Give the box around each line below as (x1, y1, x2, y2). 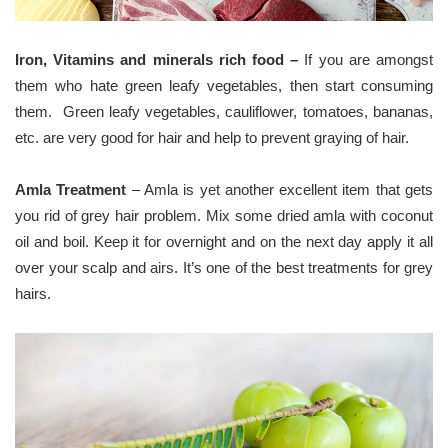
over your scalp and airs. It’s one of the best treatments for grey (15, 258, 433, 276)
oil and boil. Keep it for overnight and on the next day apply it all (15, 232, 433, 250)
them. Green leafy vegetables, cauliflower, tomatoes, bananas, (15, 102, 433, 120)
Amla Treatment (15, 180, 132, 198)
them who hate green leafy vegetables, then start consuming (15, 76, 433, 94)
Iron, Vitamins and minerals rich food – (15, 50, 305, 68)
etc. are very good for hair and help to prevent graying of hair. (15, 128, 409, 146)
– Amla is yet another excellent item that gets (131, 180, 434, 198)
